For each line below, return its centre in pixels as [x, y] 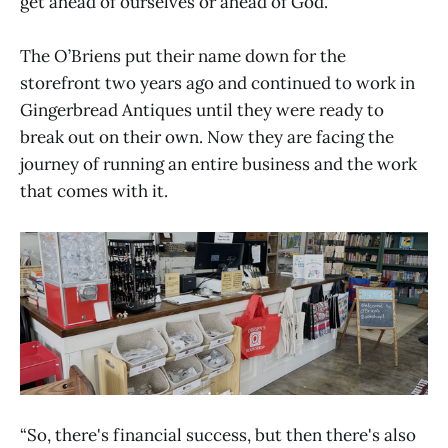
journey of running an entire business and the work [218, 163]
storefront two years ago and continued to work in [217, 82]
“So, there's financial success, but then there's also [218, 434]
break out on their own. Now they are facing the [207, 136]
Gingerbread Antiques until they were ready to [202, 109]
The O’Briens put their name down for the [183, 55]
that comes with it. [94, 190]
